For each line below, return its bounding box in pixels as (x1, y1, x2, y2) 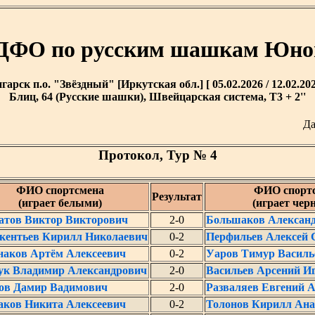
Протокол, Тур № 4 (98, 148, 217, 162)
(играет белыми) (18, 197, 102, 209)
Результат (151, 191, 202, 202)
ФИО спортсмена (15, 184, 104, 196)
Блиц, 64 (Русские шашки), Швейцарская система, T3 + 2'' (9, 90, 306, 103)
